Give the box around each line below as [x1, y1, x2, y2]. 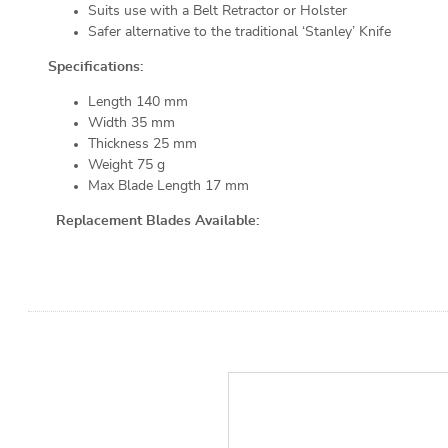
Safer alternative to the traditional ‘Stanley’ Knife [88, 24, 391, 39]
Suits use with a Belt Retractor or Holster [88, 3, 347, 18]
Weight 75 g [88, 157, 165, 172]
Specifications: [48, 59, 143, 74]
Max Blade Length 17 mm [88, 178, 249, 193]
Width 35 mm [88, 115, 175, 130]
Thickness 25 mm [88, 136, 197, 151]
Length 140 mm [88, 94, 188, 109]
